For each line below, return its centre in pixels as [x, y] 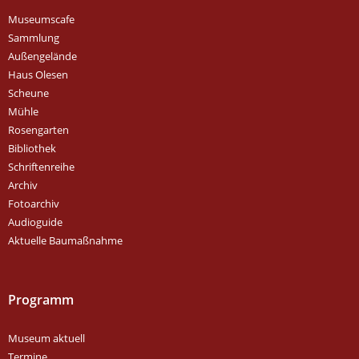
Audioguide [35, 222]
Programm [41, 299]
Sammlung [34, 37]
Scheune [28, 93]
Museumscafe [41, 19]
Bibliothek [32, 148]
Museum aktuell [46, 338]
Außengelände [42, 56]
